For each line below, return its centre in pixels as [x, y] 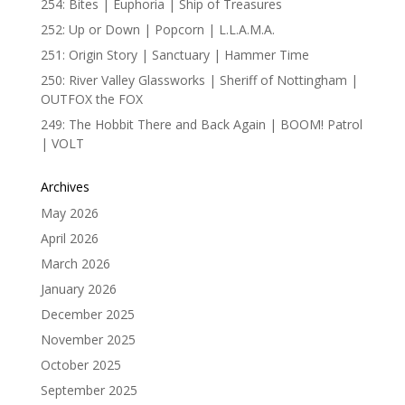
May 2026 [69, 213]
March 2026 [75, 264]
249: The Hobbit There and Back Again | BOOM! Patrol [201, 124]
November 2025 [88, 339]
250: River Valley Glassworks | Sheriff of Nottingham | [199, 80]
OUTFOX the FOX [91, 99]
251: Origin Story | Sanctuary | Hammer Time [174, 55]
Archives [65, 187]
